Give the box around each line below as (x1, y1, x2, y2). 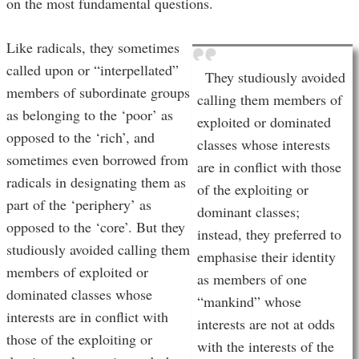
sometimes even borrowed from (6, 150, 188, 170)
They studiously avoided (205, 67, 345, 87)
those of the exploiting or (6, 329, 152, 349)
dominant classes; (197, 202, 300, 222)
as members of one (197, 269, 307, 289)
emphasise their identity (197, 247, 336, 267)
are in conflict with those (197, 157, 341, 177)
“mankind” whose (197, 292, 301, 312)
